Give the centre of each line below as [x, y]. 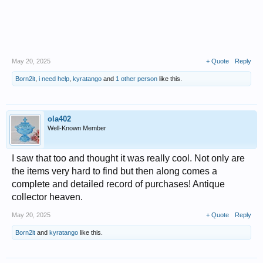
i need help [54, 79]
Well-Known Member [77, 128]
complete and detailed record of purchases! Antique [118, 184]
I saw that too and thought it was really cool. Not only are [128, 158]
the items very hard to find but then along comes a [114, 171]
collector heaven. [47, 197]
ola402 [59, 119]
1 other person [136, 79]
